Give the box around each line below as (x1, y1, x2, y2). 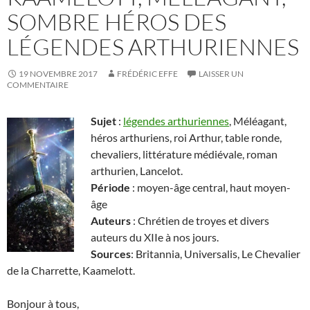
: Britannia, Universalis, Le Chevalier (131, 246, 300, 260)
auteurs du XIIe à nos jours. (91, 230, 219, 244)
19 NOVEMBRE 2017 (19, 68, 98, 79)
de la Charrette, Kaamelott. (7, 263, 135, 277)
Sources (91, 246, 131, 260)
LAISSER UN (199, 68, 244, 79)
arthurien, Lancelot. (91, 163, 183, 177)
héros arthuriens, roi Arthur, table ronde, (91, 130, 282, 144)
